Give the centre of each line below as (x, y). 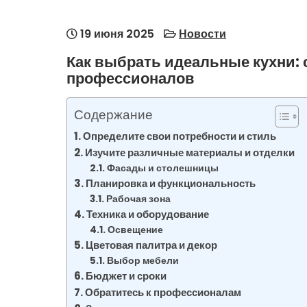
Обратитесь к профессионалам (163, 293)
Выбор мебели (143, 261)
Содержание (113, 115)
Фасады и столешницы (162, 169)
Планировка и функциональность (171, 184)
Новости (202, 34)
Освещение (135, 230)
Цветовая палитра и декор (152, 245)
